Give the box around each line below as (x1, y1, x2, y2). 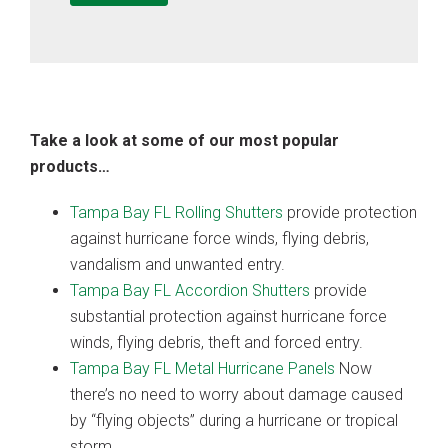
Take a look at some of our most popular (30, 130, 339, 150)
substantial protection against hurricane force (70, 306, 387, 326)
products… (30, 156, 110, 176)
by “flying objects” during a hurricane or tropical (70, 410, 398, 430)
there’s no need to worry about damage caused (70, 384, 403, 404)
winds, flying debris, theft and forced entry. (70, 332, 363, 352)
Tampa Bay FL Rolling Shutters (70, 202, 283, 222)
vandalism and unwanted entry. (70, 254, 285, 274)
